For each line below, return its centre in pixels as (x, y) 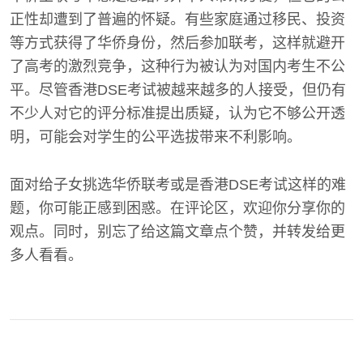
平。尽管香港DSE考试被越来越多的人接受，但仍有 (178, 90)
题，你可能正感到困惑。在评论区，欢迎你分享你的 (177, 208)
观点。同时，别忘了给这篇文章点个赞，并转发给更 (177, 231)
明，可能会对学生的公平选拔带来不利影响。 (156, 137)
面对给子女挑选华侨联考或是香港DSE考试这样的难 (178, 184)
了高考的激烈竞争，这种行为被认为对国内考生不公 (177, 66)
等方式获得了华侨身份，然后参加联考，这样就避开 (177, 43)
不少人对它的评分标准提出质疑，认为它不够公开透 (177, 113)
